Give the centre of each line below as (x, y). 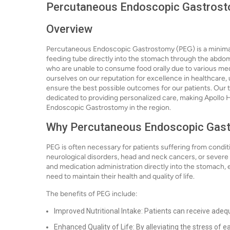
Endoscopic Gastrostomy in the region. (109, 108)
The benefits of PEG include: (92, 194)
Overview (69, 29)
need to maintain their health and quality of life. (120, 176)
